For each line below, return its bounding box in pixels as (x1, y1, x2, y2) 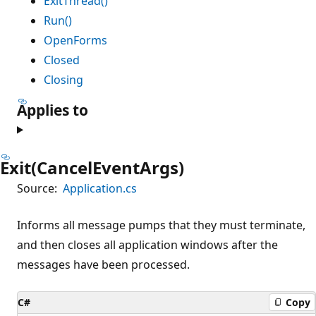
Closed (44, 51, 80, 68)
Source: (17, 180, 57, 196)
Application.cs (63, 180, 137, 196)
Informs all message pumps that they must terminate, (17, 217, 305, 233)
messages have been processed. (17, 256, 190, 272)
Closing (44, 71, 83, 87)
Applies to (17, 99, 88, 120)
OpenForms (44, 32, 107, 48)
